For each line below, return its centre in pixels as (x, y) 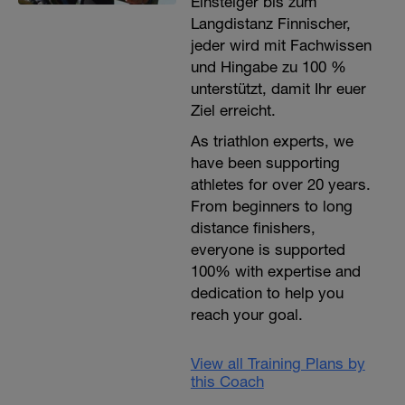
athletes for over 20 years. (280, 184)
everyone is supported (268, 250)
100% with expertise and (275, 271)
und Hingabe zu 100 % (268, 67)
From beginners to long (271, 206)
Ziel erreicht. (233, 110)
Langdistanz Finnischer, (270, 24)
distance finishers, (253, 228)
